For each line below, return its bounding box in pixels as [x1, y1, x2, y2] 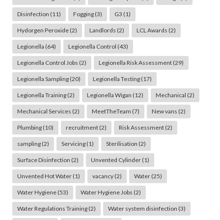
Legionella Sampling [17, 75, 69, 82]
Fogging [73, 10, 94, 18]
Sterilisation [106, 139, 137, 147]
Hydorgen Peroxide [17, 26, 69, 34]
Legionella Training [17, 91, 66, 99]
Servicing [61, 139, 85, 147]
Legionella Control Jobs [17, 58, 78, 66]
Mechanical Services [17, 107, 71, 115]
